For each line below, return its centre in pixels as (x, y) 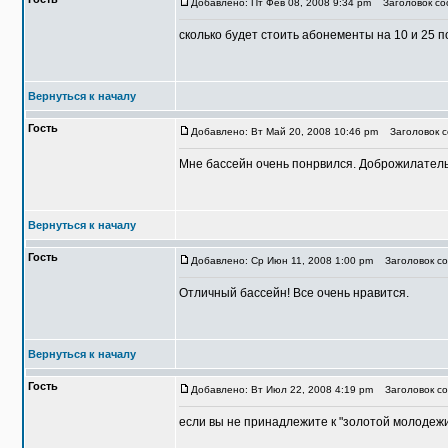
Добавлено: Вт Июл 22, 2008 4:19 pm (282, 389)
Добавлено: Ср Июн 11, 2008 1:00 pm (282, 260)
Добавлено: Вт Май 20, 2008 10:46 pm (284, 131)
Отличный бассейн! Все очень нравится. (294, 293)
